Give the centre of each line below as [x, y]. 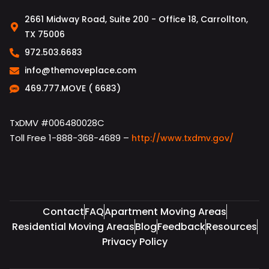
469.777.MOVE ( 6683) [73, 89]
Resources [231, 227]
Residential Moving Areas [73, 227]
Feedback [181, 227]
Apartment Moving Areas [165, 212]
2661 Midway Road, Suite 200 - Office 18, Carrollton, [136, 20]
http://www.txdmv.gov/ [183, 138]
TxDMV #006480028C [57, 123]
